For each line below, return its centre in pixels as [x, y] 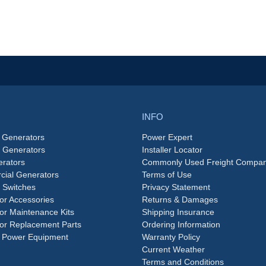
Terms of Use [167, 175]
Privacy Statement [176, 187]
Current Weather [173, 250]
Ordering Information [181, 225]
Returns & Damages [180, 200]
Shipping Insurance [178, 212]
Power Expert [167, 137]
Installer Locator [172, 150]
